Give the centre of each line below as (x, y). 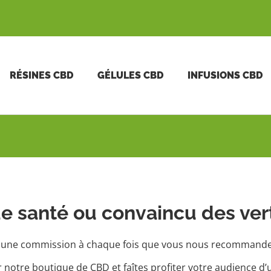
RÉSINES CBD (41, 75)
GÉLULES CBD (130, 75)
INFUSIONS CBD (225, 75)
